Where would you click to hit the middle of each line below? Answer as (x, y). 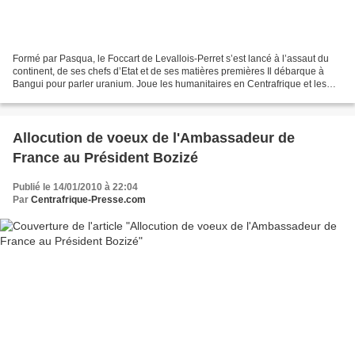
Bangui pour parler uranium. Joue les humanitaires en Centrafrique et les (170, 84)
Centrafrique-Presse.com (88, 199)
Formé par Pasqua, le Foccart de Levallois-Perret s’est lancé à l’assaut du (171, 58)
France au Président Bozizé (105, 157)
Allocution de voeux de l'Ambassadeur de (154, 137)
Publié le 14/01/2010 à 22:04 (75, 187)
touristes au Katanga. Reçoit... (77, 96)
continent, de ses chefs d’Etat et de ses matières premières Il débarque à (168, 71)
